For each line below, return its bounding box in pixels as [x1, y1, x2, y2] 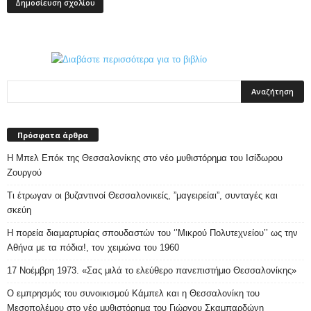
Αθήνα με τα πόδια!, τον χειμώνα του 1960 [7, 242, 179, 253]
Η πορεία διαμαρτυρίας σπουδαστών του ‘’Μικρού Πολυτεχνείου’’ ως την [7, 228, 298, 239]
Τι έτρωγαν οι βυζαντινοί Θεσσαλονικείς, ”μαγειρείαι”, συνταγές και [7, 190, 278, 201]
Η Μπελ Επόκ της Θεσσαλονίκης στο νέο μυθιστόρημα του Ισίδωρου [7, 153, 283, 164]
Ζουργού [7, 167, 42, 178]
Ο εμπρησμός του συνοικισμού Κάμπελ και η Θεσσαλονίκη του [7, 288, 260, 299]
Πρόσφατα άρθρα [17, 130, 88, 141]
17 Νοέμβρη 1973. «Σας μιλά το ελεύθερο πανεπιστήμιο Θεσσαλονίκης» [7, 265, 296, 276]
